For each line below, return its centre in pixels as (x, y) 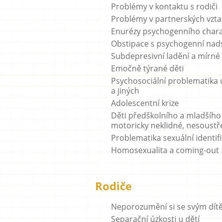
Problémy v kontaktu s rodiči (164, 6)
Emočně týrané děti (147, 68)
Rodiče (113, 186)
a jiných (125, 91)
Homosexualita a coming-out (165, 150)
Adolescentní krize (145, 103)
